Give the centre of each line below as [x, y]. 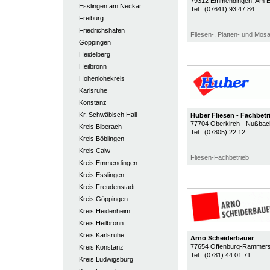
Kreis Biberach [100, 127]
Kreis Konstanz [101, 247]
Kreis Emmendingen [108, 163]
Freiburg [91, 18]
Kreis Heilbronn [101, 223]
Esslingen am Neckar [110, 6]
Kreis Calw [94, 151]
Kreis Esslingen [101, 175]
